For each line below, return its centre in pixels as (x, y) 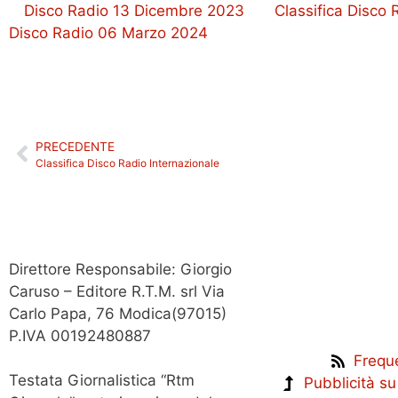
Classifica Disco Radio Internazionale (127, 163)
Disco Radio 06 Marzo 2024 (108, 32)
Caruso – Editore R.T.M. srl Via (117, 291)
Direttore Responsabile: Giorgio (120, 269)
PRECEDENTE (75, 146)
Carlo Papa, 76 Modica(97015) (118, 313)
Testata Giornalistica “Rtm (102, 381)
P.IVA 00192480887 (82, 335)
